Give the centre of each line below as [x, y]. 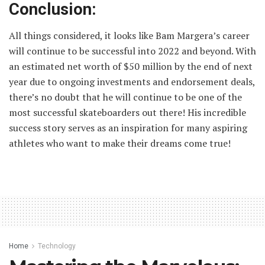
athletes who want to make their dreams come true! [120, 143]
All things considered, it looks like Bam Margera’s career [129, 36]
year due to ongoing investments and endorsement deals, [132, 82]
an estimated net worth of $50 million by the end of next [131, 67]
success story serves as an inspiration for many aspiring [128, 128]
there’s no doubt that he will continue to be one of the [125, 97]
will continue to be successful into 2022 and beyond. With [132, 51]
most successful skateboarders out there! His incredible [127, 113]
